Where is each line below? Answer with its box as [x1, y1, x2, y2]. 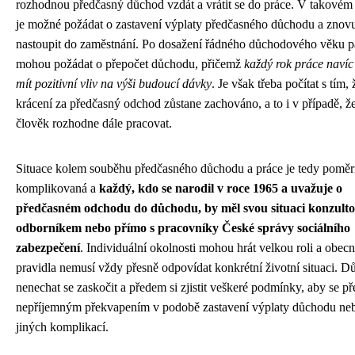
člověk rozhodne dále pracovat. [16, 116, 172, 131]
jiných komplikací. [16, 320, 109, 334]
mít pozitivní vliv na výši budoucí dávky [16, 77, 212, 91]
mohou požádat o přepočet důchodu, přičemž [16, 57, 244, 71]
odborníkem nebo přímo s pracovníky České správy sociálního [16, 221, 350, 235]
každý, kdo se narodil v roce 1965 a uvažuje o [99, 181, 342, 196]
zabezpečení [16, 241, 80, 255]
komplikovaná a [16, 181, 99, 196]
